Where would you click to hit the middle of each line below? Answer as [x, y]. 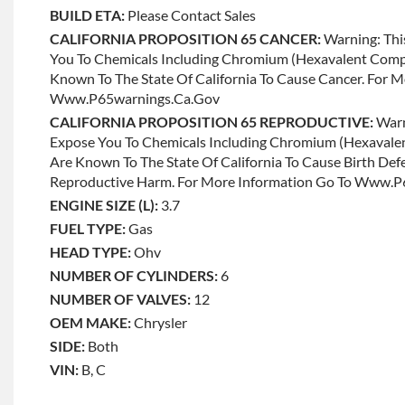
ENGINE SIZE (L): [104, 204]
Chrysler [160, 322]
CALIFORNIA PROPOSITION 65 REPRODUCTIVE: [212, 121]
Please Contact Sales [192, 14]
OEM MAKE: [90, 322]
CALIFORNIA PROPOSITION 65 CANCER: [185, 38]
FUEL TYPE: [88, 228]
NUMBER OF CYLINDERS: [134, 275]
